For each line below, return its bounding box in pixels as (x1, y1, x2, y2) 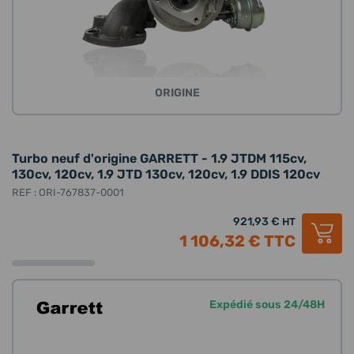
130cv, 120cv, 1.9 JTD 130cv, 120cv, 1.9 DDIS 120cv (12, 166, 320, 183)
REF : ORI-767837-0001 (12, 186, 124, 199)
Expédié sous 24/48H (209, 297, 325, 311)
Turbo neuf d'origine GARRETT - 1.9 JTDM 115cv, (12, 150, 307, 167)
